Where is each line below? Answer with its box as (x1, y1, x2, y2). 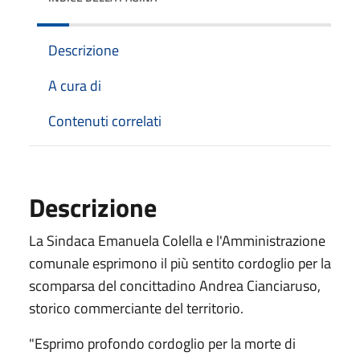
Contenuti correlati (48, 109, 162, 132)
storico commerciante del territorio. (29, 297, 243, 319)
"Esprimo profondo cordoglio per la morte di (29, 332, 296, 354)
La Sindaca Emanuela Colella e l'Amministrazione (29, 229, 325, 252)
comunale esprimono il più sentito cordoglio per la (29, 252, 331, 274)
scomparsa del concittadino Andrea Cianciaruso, (29, 274, 321, 297)
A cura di (48, 74, 101, 96)
